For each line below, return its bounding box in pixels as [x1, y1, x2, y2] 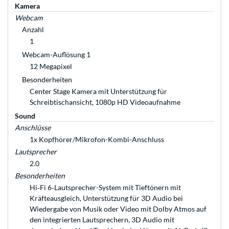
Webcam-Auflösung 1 [22, 50, 90, 59]
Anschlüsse [15, 123, 51, 132]
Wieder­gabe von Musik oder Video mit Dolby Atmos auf [30, 204, 207, 214]
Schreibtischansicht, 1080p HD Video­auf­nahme [30, 98, 180, 107]
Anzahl [22, 25, 44, 34]
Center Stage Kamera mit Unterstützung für [30, 87, 167, 96]
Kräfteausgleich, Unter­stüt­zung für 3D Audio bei [30, 194, 183, 203]
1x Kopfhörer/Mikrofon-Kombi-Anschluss [30, 135, 164, 144]
